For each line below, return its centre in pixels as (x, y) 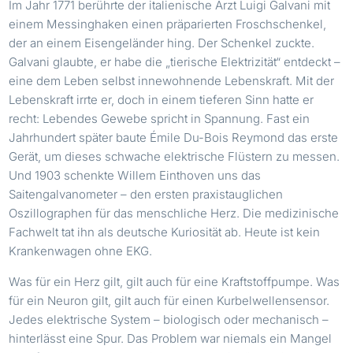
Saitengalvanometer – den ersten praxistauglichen (146, 194)
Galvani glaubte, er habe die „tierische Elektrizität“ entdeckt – (175, 61)
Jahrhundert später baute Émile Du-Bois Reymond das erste (174, 137)
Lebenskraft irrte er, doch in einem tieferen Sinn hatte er (162, 99)
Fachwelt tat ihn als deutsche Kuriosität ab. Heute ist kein (165, 232)
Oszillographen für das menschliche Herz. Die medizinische (174, 213)
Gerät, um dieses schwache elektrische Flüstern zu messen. (175, 156)
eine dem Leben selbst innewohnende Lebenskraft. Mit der (172, 80)
